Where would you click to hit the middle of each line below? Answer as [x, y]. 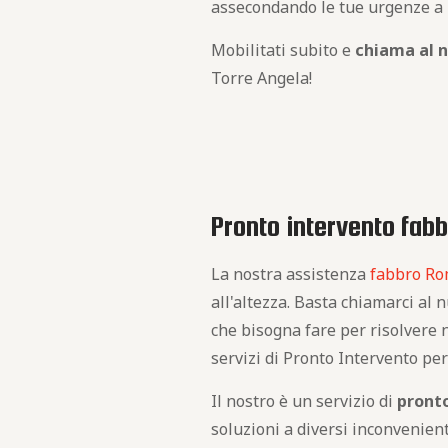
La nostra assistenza [291, 274]
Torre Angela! [262, 78]
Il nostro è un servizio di [304, 401]
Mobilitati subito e [283, 50]
